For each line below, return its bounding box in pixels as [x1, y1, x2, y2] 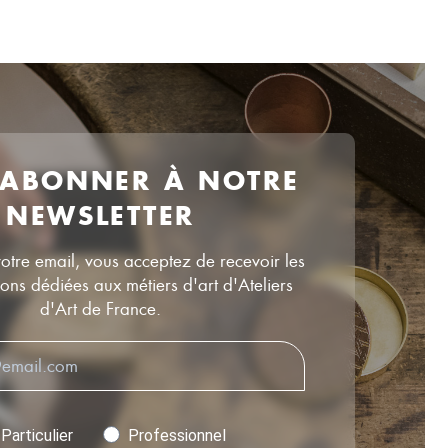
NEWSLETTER [6, 198, 195, 232]
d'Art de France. [40, 297, 161, 320]
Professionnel [128, 425, 226, 445]
